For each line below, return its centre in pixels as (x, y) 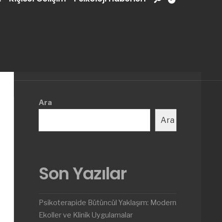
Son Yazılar (83, 173)
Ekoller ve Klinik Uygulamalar (86, 215)
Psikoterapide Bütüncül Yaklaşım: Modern (108, 203)
